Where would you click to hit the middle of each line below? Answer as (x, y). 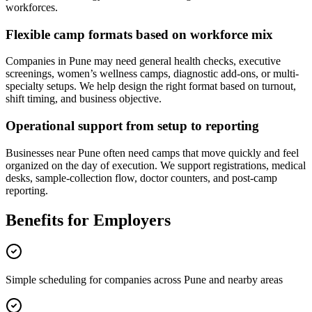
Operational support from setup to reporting (132, 125)
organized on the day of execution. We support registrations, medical (156, 165)
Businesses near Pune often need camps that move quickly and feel (152, 153)
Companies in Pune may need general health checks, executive (143, 61)
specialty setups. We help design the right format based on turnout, (151, 86)
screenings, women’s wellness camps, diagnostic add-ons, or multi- (152, 74)
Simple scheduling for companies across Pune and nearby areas (144, 280)
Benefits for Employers (88, 220)
